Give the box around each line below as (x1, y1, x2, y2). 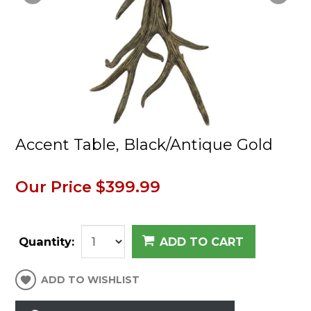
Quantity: (18, 235, 74, 249)
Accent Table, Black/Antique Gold (15, 135, 274, 155)
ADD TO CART (160, 235, 244, 249)
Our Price (15, 177, 92, 197)
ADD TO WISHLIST (41, 273, 140, 286)
